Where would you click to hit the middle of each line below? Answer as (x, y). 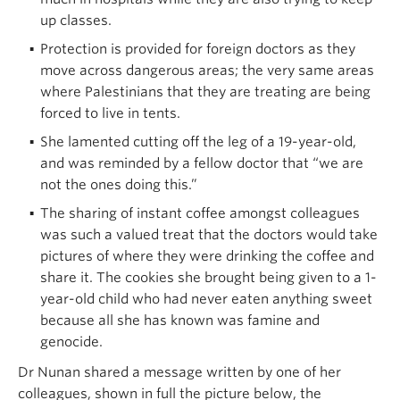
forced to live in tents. (110, 113)
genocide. (73, 342)
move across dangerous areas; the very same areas (207, 70)
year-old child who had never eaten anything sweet (206, 299)
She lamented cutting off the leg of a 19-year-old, (198, 142)
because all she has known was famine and (180, 320)
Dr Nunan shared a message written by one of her (179, 372)
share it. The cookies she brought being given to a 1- (208, 277)
